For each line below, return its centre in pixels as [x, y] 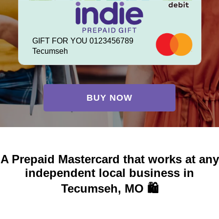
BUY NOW [109, 98]
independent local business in [109, 173]
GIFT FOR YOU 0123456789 [83, 41]
